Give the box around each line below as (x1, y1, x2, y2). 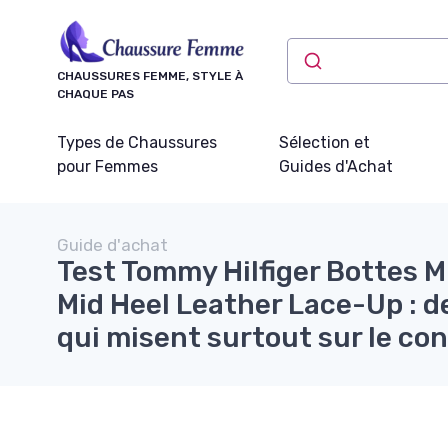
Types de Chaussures (57, 132, 217, 152)
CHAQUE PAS (57, 86, 134, 101)
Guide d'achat (57, 234, 168, 255)
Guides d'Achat (278, 156, 393, 176)
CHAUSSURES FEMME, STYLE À (57, 68, 243, 83)
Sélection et (278, 132, 370, 152)
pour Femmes (57, 156, 158, 176)
